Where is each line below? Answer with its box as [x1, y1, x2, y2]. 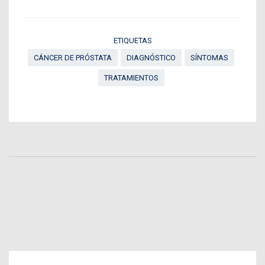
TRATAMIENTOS [104, 73, 159, 83]
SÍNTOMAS [190, 53, 228, 63]
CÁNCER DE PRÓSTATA [34, 53, 112, 63]
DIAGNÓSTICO [127, 53, 176, 63]
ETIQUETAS [113, 36, 152, 46]
